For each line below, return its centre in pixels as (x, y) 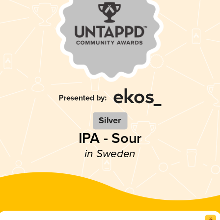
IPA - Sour (110, 138)
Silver (110, 121)
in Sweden (110, 154)
